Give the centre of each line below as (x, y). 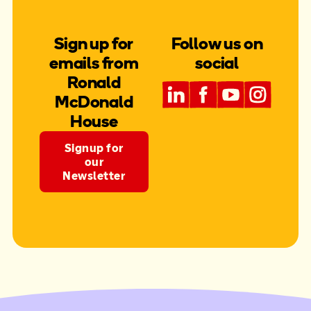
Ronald (94, 82)
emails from (94, 62)
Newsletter (94, 175)
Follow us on (217, 43)
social (217, 62)
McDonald (94, 101)
